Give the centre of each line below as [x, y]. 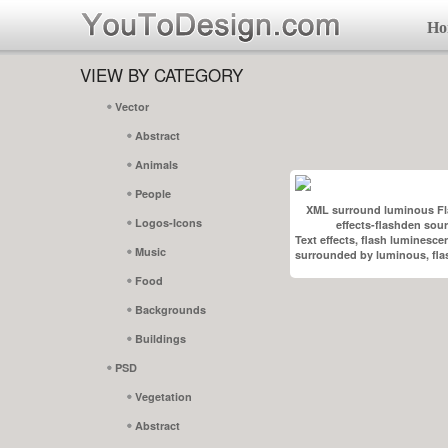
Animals [156, 165]
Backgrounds [170, 310]
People [153, 194]
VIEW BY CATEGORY [161, 74]
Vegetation [163, 397]
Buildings [160, 339]
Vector [132, 107]
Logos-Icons [168, 223]
